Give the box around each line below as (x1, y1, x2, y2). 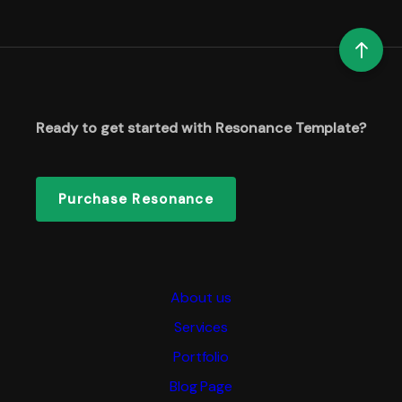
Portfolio (172, 347, 230, 367)
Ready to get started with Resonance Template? (36, 118, 366, 137)
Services (173, 318, 229, 337)
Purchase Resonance (58, 189, 214, 208)
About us (170, 288, 232, 308)
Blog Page (169, 377, 233, 397)
